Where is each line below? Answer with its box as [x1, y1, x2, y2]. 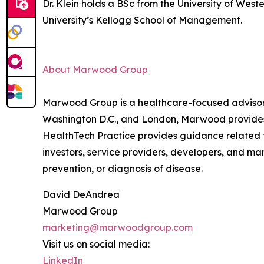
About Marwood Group [42, 64, 148, 76]
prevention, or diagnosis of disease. [42, 163, 203, 175]
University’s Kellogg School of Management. [42, 14, 242, 27]
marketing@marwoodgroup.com [42, 222, 193, 234]
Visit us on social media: [42, 238, 150, 250]
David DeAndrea [42, 189, 120, 201]
